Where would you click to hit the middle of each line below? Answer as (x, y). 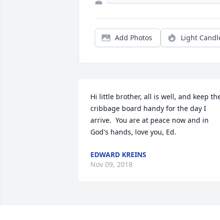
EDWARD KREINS (118, 155)
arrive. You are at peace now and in (150, 120)
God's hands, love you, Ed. (133, 132)
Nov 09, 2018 (111, 165)
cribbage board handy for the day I (148, 109)
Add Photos (134, 38)
